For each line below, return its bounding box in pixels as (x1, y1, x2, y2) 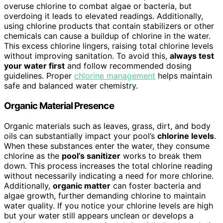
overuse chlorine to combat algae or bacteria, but (4, 1, 192, 11)
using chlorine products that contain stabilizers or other (4, 21, 214, 31)
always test (170, 51, 214, 61)
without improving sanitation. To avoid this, (4, 51, 170, 61)
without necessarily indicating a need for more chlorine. (4, 170, 214, 181)
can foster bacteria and (111, 180, 201, 191)
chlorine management (74, 71, 155, 81)
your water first (4, 61, 65, 71)
